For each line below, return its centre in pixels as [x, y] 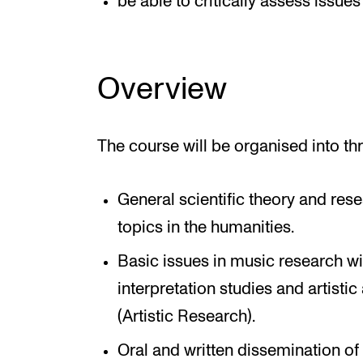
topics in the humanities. [205, 227]
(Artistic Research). [186, 316]
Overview [162, 90]
